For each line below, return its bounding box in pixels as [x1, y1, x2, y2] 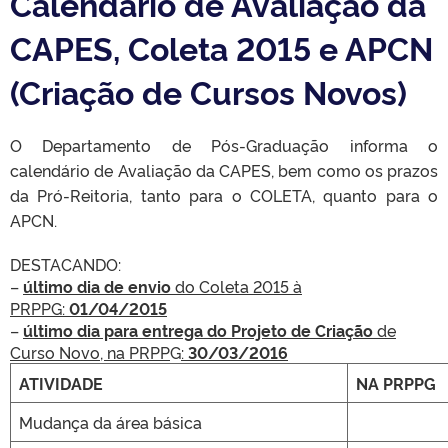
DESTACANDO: [10, 253, 121, 275]
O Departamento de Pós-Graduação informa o [10, 134, 438, 156]
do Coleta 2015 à [175, 275, 302, 297]
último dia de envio [23, 275, 171, 297]
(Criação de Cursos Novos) [10, 69, 407, 113]
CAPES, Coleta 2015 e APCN [10, 25, 433, 69]
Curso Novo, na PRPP [10, 341, 170, 363]
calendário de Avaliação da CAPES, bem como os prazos [10, 159, 438, 181]
